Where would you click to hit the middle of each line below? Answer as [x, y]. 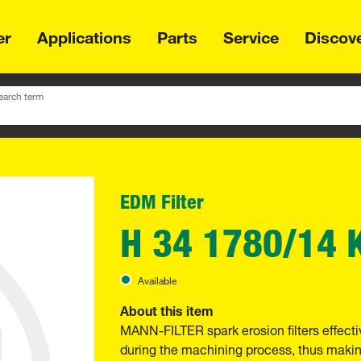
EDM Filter [162, 201]
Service [251, 35]
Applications [84, 35]
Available [157, 279]
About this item [167, 309]
